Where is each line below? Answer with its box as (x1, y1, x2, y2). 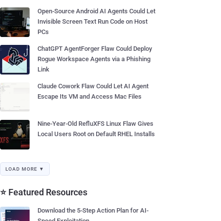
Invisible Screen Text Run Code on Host (37, 18, 147, 25)
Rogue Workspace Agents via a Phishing (37, 55, 150, 63)
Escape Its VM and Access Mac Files (37, 93, 142, 100)
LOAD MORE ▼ (5, 166, 44, 172)
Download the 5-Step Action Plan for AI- (37, 207, 148, 214)
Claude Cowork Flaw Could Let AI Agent (37, 82, 148, 90)
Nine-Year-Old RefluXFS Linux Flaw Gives (37, 120, 153, 127)
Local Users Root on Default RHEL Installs (37, 130, 155, 138)
